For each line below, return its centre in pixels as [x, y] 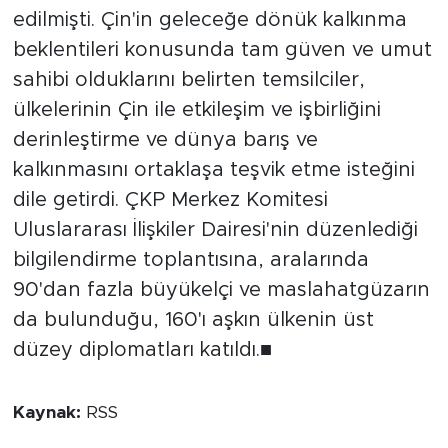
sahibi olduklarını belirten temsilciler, [188, 80]
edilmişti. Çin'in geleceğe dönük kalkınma [209, 20]
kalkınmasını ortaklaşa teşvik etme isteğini [213, 170]
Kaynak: [49, 413]
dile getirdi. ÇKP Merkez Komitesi [170, 200]
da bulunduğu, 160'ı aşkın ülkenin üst [193, 320]
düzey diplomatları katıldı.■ [142, 350]
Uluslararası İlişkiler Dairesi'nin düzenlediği [215, 230]
